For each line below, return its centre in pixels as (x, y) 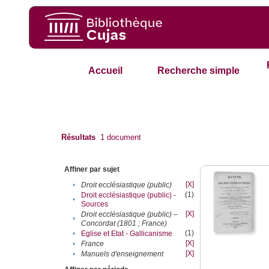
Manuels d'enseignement (122, 254)
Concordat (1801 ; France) (124, 224)
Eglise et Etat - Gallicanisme (127, 234)
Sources (95, 204)
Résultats (79, 138)
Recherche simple (199, 71)
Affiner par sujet (92, 170)
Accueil (105, 71)
